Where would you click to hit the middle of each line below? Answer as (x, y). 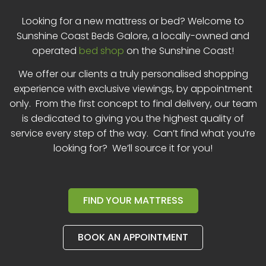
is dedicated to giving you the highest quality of (133, 119)
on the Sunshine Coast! (179, 51)
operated (56, 51)
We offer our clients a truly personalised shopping (133, 74)
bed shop (102, 51)
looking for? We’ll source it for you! (133, 148)
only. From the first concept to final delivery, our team (133, 104)
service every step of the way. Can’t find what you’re (133, 134)
